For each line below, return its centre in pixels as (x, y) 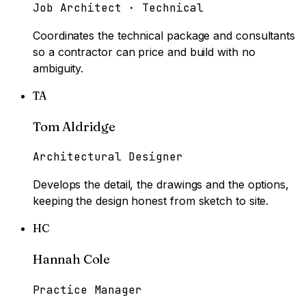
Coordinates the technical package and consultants (164, 36)
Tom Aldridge (74, 126)
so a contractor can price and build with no (144, 52)
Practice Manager (87, 290)
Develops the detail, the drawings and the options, (161, 185)
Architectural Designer (108, 157)
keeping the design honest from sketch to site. (151, 201)
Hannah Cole (71, 260)
